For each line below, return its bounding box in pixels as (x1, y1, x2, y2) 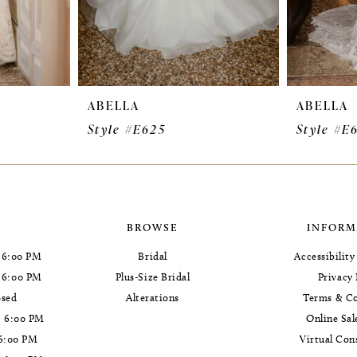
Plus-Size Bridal (115, 270, 190, 284)
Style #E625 (88, 120, 166, 138)
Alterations (126, 291, 180, 304)
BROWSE (127, 221, 179, 234)
